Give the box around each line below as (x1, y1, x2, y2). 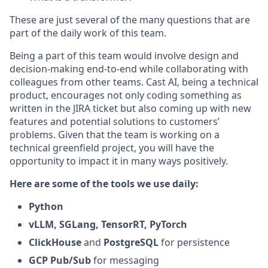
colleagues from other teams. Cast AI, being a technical (10, 75, 258, 89)
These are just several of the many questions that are (10, 13, 250, 26)
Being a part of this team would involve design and (10, 49, 239, 62)
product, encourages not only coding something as (10, 89, 242, 102)
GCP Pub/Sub (29, 254, 91, 267)
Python (29, 200, 63, 213)
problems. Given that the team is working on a (10, 128, 220, 141)
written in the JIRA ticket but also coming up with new (10, 102, 251, 115)
